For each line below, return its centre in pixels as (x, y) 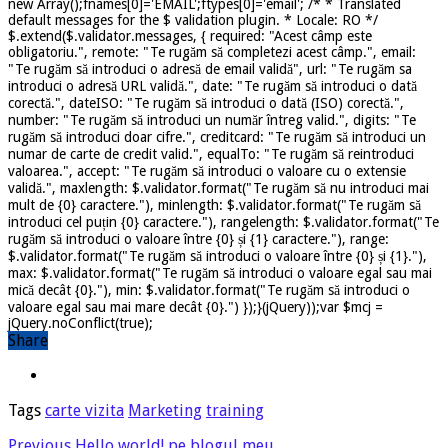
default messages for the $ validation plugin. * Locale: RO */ (193, 19)
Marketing (165, 410)
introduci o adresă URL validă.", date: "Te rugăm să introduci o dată (212, 85)
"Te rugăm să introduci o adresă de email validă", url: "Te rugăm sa (210, 68)
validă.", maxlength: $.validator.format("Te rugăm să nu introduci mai (218, 187)
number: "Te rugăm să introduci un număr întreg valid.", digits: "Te (212, 119)
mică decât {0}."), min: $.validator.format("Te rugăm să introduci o (209, 289)
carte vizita (84, 410)
